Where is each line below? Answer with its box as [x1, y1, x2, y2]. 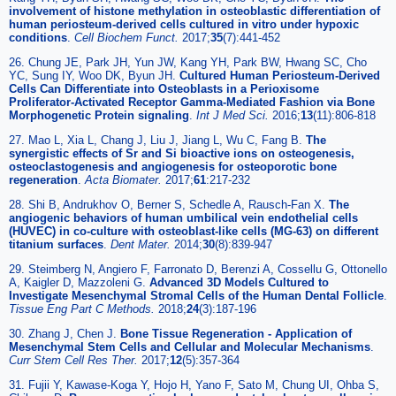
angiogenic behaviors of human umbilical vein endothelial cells [9, 210, 358, 225]
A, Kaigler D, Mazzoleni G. [9, 275, 149, 289]
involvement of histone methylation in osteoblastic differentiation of [9, 4, 380, 18]
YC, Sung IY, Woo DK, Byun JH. [9, 68, 179, 82]
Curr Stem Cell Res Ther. [9, 353, 141, 367]
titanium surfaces [9, 237, 103, 251]
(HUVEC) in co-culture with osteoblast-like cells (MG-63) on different [9, 224, 378, 238]
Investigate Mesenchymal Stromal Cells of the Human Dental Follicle [9, 288, 384, 302]
